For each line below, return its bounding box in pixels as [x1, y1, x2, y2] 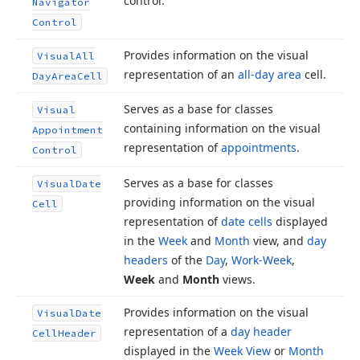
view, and [250, 233, 307, 248]
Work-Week [231, 252, 292, 268]
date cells [221, 214, 272, 229]
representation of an [124, 67, 238, 82]
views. [219, 272, 256, 287]
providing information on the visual [124, 194, 315, 210]
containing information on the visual [124, 121, 321, 136]
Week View [214, 343, 271, 358]
